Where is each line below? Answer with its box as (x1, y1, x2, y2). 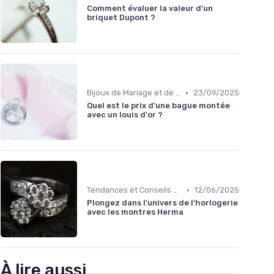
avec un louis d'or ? (87, 110, 163, 120)
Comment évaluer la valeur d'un (87, 4, 213, 13)
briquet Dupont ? (87, 13, 155, 23)
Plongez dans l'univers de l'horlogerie (87, 198, 238, 208)
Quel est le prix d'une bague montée (87, 101, 230, 111)
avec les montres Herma (87, 207, 183, 217)
